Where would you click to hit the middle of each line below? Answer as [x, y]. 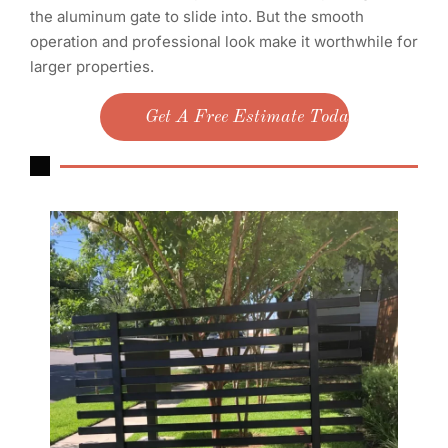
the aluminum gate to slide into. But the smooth [197, 16]
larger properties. [92, 66]
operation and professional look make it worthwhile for [224, 41]
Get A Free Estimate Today [251, 117]
